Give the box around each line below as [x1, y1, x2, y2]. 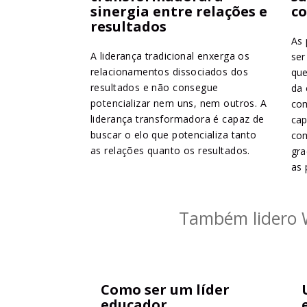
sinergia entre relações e [90, 2, 267, 21]
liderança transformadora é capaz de [90, 112, 265, 126]
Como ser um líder [101, 280, 230, 299]
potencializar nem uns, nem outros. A [90, 97, 267, 110]
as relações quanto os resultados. [90, 144, 250, 158]
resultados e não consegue [90, 81, 219, 95]
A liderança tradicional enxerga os [90, 49, 250, 63]
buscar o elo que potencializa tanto [90, 128, 257, 142]
